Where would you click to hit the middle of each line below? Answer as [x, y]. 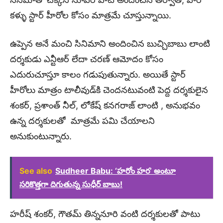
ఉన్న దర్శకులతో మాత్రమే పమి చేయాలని [82, 121]
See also [36, 171]
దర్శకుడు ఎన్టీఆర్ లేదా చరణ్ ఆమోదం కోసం [87, 59]
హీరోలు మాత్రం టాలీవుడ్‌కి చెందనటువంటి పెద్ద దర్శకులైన [109, 90]
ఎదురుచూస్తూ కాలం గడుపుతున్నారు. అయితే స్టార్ [98, 75]
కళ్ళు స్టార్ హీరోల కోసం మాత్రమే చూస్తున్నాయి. [91, 15]
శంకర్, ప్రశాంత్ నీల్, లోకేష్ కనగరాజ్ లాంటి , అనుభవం [105, 106]
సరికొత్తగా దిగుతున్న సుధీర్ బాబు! [71, 184]
